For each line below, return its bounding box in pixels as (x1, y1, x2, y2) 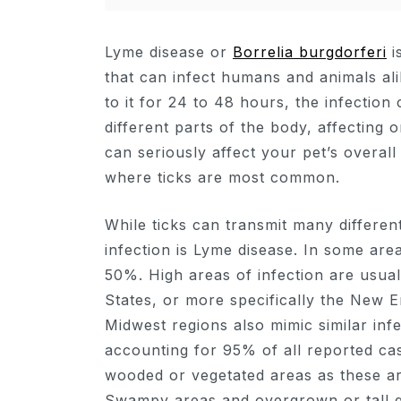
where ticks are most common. (105, 167, 340, 186)
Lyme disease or (105, 42, 233, 61)
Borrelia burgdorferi (233, 42, 387, 61)
